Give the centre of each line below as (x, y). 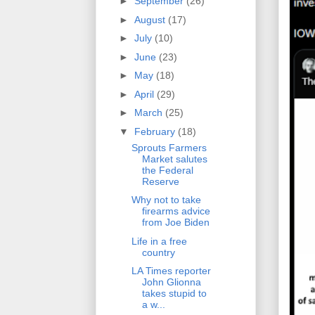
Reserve (160, 181)
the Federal (167, 170)
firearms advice (176, 211)
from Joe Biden (175, 223)
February (156, 131)
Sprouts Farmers (169, 147)
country (158, 252)
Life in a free (159, 241)
